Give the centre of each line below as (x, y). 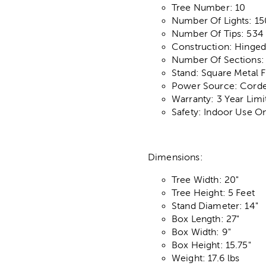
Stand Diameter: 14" (215, 206)
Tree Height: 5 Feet (213, 193)
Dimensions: (175, 157)
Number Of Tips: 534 (218, 34)
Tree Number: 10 (209, 8)
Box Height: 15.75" (211, 245)
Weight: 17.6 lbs (206, 258)
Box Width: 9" (201, 232)
